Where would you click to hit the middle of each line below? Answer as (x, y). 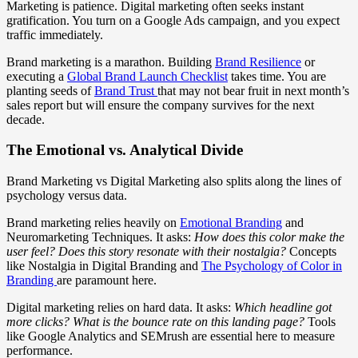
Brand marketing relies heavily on (93, 223)
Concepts (311, 252)
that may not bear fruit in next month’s (253, 90)
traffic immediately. (55, 34)
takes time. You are (277, 76)
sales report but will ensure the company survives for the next (160, 105)
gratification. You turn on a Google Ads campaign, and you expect (173, 20)
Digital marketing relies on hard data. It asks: (120, 308)
